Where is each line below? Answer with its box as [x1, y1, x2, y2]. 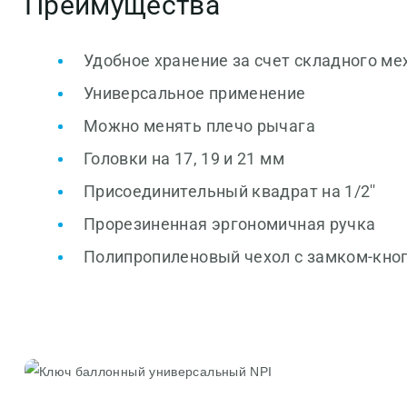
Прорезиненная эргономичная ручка [83, 214, 376, 233]
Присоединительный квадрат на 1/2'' [83, 182, 376, 201]
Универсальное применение [83, 84, 306, 103]
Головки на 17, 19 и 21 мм [83, 149, 284, 168]
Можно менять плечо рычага [83, 116, 315, 135]
